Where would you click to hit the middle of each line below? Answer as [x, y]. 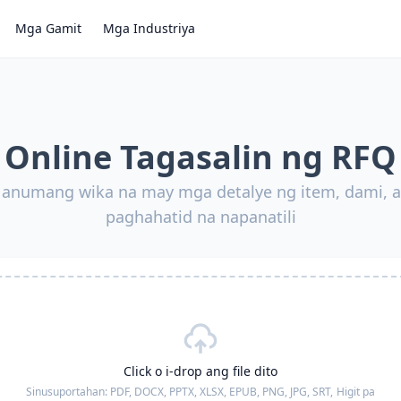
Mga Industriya [149, 28]
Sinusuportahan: [68, 392]
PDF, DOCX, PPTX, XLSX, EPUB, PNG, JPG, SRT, [222, 392]
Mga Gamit [48, 28]
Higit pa [356, 392]
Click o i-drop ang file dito [200, 371]
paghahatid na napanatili [200, 217]
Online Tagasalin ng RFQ [200, 157]
